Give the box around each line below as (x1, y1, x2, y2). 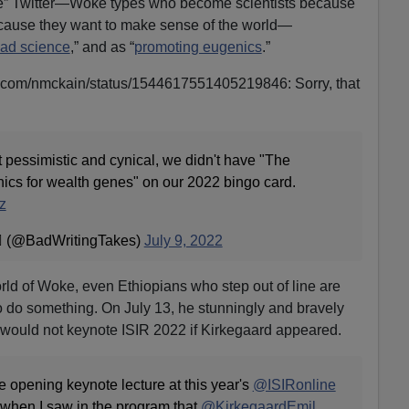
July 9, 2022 (143, 232, 223, 248)
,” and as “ (69, 38, 134, 55)
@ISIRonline (252, 376, 336, 393)
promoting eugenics (133, 38, 262, 55)
